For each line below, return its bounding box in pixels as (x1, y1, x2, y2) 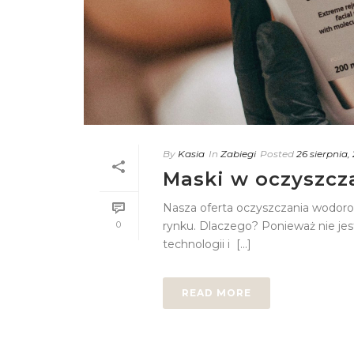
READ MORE (181, 287, 251, 299)
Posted (259, 148, 294, 160)
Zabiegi (220, 148, 256, 160)
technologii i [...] (162, 237, 251, 252)
